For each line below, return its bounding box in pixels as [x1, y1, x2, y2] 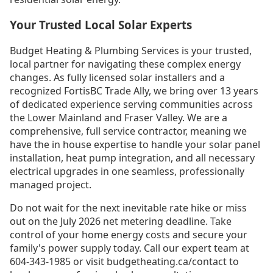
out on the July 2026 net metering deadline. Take [10, 214, 232, 229]
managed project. [10, 178, 91, 192]
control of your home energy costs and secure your [10, 228, 247, 242]
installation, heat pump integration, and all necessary [10, 151, 255, 165]
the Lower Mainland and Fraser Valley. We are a [10, 111, 227, 125]
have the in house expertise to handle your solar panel [10, 138, 260, 152]
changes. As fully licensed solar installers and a [10, 71, 225, 85]
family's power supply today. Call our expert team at [10, 241, 249, 255]
